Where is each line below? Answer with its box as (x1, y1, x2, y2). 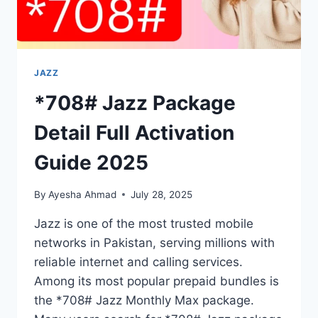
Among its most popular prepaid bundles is (34, 273, 279, 288)
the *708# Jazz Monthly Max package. (34, 292, 254, 307)
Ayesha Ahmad (48, 188, 117, 200)
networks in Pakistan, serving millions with (34, 235, 275, 250)
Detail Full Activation (34, 121, 234, 146)
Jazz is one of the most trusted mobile (34, 216, 253, 231)
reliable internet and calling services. (34, 254, 243, 269)
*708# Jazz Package (34, 91, 236, 116)
